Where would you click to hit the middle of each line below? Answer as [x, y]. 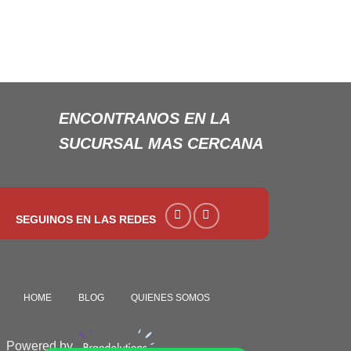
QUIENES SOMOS [170, 297]
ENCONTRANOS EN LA [144, 118]
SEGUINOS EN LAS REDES [86, 220]
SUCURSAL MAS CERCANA [161, 143]
